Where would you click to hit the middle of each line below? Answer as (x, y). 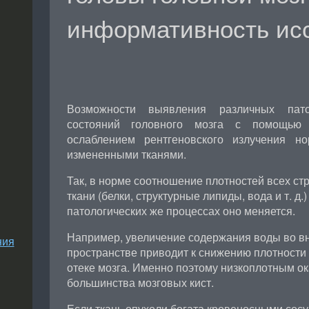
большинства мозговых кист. (140, 282)
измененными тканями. (126, 154)
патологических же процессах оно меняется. (181, 211)
